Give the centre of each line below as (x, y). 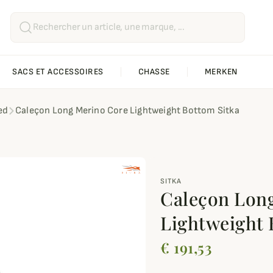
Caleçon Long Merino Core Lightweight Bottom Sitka (127, 111)
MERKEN (221, 72)
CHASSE (154, 72)
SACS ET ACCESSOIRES (58, 72)
